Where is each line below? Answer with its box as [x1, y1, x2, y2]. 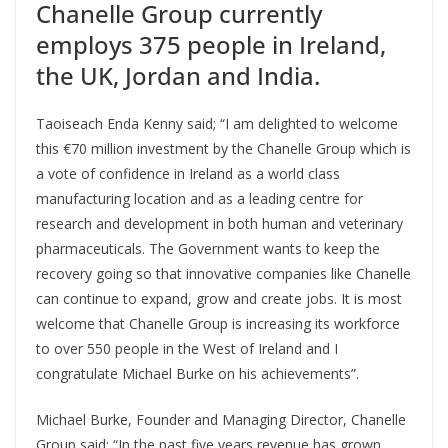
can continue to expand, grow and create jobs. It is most [36, 289, 402, 309]
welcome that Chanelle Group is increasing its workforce [36, 314, 400, 334]
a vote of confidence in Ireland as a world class [36, 164, 340, 184]
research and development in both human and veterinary [36, 214, 403, 234]
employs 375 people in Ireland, [36, 28, 386, 62]
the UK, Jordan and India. [36, 59, 320, 93]
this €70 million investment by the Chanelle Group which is [36, 139, 411, 159]
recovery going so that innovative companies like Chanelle [36, 264, 411, 284]
